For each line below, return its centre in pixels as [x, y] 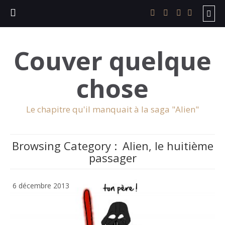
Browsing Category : [64, 146]
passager [113, 158]
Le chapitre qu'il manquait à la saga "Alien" [113, 109]
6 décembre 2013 [41, 186]
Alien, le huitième [166, 146]
